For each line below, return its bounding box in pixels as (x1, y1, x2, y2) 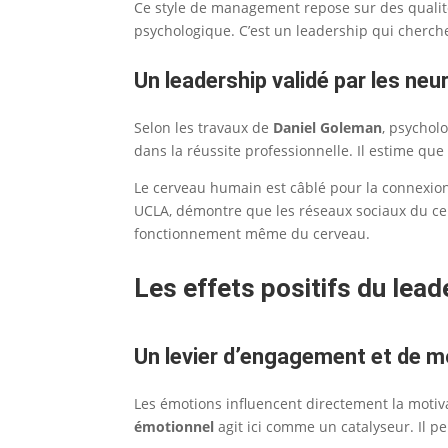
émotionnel (134, 416, 215, 436)
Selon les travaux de (134, 117, 274, 137)
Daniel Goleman (273, 117, 383, 137)
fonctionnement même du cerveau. (134, 223, 371, 243)
